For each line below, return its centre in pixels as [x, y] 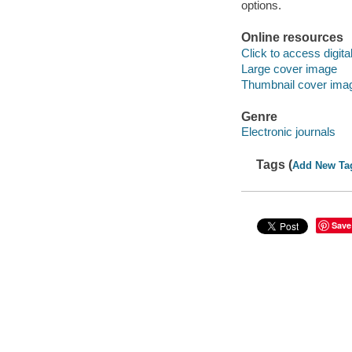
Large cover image [289, 68]
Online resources [292, 38]
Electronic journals [288, 132]
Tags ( [275, 164]
